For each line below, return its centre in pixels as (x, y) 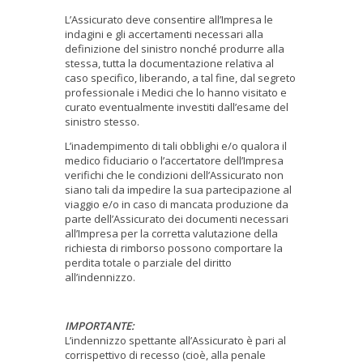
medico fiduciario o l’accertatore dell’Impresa (174, 160)
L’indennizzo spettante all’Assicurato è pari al (175, 340)
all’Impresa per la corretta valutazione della (171, 233)
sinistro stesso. (103, 121)
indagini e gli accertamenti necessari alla (164, 34)
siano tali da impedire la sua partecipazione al (178, 189)
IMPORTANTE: (100, 325)
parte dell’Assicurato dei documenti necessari (177, 218)
